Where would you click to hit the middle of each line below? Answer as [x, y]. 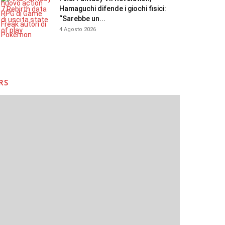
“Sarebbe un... [82, 19]
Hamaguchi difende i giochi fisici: [113, 9]
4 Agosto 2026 [78, 29]
